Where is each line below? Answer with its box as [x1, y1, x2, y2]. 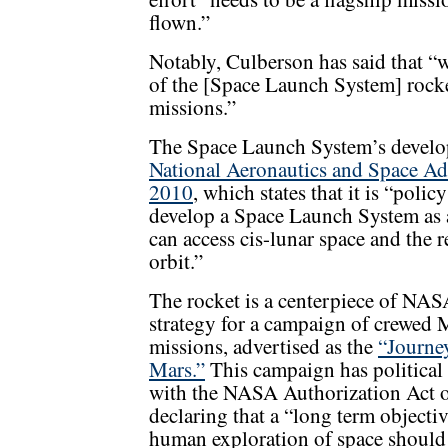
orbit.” [149, 247, 203, 276]
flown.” [149, 8, 210, 37]
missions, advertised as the [149, 332, 378, 361]
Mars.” [149, 355, 205, 384]
